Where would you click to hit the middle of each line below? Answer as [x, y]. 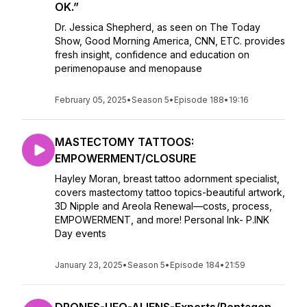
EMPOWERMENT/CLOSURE [125, 158]
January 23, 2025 [89, 265]
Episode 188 [199, 100]
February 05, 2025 [91, 100]
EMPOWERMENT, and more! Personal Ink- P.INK [162, 220]
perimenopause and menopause [130, 68]
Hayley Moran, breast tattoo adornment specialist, [167, 179]
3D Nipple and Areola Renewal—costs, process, [163, 206]
